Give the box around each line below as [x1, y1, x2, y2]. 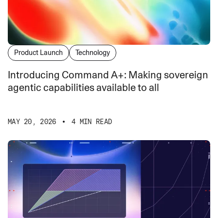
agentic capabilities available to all [8, 81, 159, 93]
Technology [75, 48, 110, 56]
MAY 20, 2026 [8, 117, 56, 126]
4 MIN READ [72, 117, 112, 126]
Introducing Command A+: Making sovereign [8, 69, 208, 81]
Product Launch [14, 48, 63, 56]
